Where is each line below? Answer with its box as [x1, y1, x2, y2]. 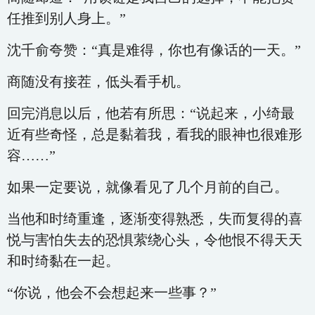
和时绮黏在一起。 [7, 253, 120, 269]
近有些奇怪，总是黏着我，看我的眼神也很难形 [7, 127, 302, 142]
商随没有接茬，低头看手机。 [7, 74, 190, 89]
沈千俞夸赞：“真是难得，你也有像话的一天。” [7, 42, 301, 58]
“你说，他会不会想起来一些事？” [7, 285, 217, 300]
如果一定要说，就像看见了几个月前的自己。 [7, 179, 288, 195]
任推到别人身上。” [7, 11, 126, 26]
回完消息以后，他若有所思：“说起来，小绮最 [7, 105, 295, 121]
